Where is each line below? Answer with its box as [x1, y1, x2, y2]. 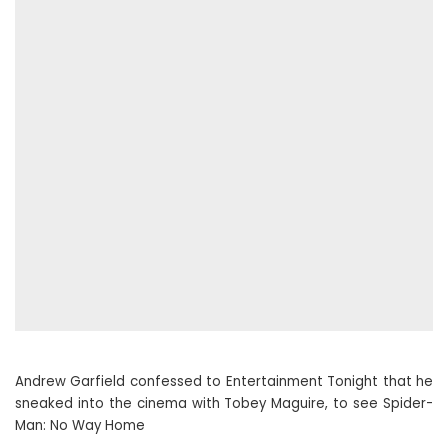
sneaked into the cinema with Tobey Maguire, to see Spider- [15, 394, 433, 413]
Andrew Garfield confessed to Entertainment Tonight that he [15, 372, 433, 391]
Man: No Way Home [15, 416, 145, 435]
